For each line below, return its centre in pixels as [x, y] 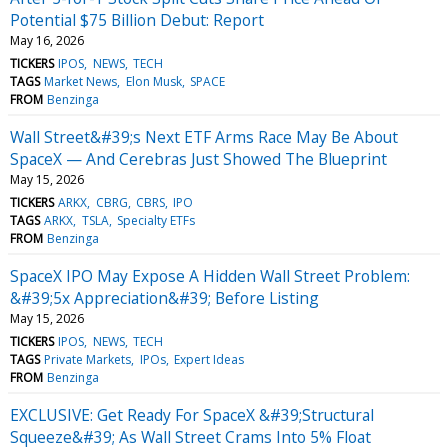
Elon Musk [153, 81]
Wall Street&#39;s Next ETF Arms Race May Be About [204, 136]
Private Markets [88, 359]
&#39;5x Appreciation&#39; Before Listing [164, 297]
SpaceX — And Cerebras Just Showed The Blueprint [198, 158]
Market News [81, 81]
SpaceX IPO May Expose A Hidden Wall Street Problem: [210, 275]
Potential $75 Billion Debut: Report [137, 19]
